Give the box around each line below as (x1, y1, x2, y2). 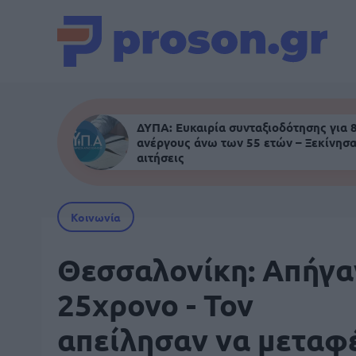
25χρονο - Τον (57, 286, 253, 323)
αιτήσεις (137, 149, 184, 165)
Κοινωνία (71, 210, 121, 224)
